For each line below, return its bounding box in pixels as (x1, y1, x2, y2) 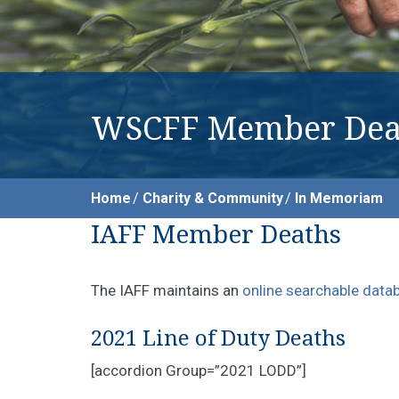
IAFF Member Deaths (91, 220, 341, 249)
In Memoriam (295, 190, 383, 207)
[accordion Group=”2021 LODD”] (91, 361, 306, 379)
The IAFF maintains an (91, 281, 242, 299)
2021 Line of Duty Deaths (91, 325, 346, 351)
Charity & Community (142, 190, 283, 207)
